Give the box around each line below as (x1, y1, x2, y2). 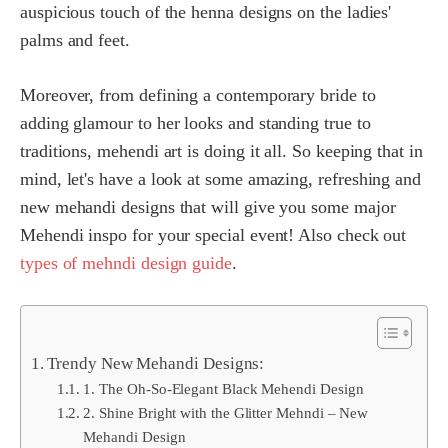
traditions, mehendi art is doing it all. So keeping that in (20, 141, 423, 162)
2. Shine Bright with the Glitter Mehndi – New (83, 403, 369, 421)
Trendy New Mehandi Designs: (47, 353, 269, 373)
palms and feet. (20, 29, 130, 50)
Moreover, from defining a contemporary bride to (20, 85, 376, 106)
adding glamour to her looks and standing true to (20, 113, 371, 134)
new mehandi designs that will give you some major (20, 197, 396, 218)
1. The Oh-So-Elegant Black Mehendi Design (83, 379, 364, 397)
